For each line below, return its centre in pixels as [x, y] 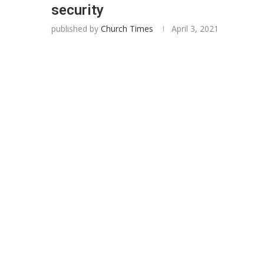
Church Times [127, 29]
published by [76, 29]
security [77, 10]
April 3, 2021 [195, 29]
